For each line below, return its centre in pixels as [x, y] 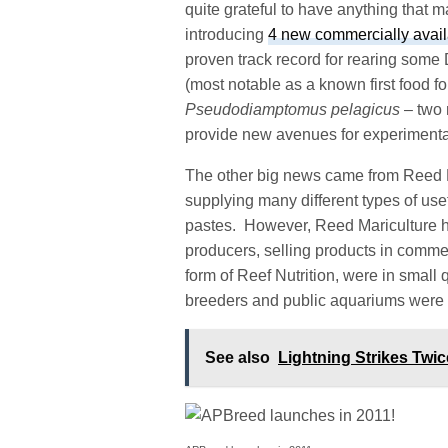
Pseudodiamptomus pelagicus [293, 109]
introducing [227, 34]
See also [237, 357]
